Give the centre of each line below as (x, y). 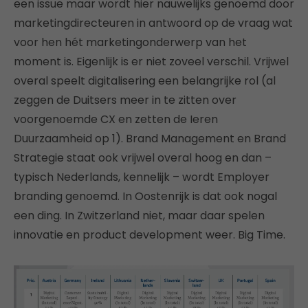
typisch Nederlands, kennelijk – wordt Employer (142, 177)
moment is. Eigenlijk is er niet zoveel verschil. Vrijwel (151, 61)
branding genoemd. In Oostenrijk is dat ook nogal (145, 196)
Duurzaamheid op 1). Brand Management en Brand (150, 138)
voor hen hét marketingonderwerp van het (130, 42)
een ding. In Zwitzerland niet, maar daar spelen (139, 215)
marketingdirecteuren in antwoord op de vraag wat (153, 23)
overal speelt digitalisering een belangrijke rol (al (145, 80)
